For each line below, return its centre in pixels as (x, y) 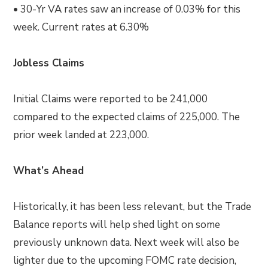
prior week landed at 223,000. (81, 135)
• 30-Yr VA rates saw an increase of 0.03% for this (127, 10)
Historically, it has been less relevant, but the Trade (133, 207)
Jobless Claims (49, 63)
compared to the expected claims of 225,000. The (127, 117)
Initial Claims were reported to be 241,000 (111, 99)
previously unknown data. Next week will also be (127, 243)
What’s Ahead (49, 171)
